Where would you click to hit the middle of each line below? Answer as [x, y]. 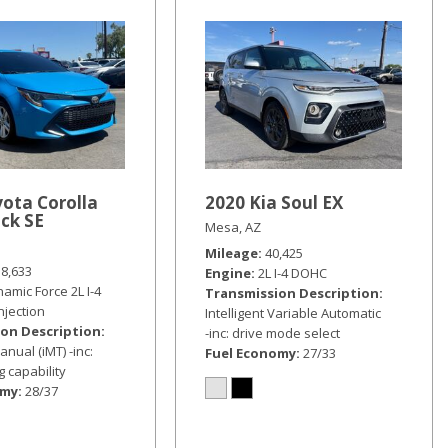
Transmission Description [291, 293]
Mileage [231, 253]
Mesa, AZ [232, 227]
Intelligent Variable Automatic [292, 313]
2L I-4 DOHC [292, 273]
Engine [227, 273]
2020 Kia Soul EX [273, 202]
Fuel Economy [250, 353]
